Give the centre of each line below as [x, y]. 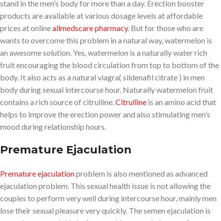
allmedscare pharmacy [90, 28]
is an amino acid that [181, 102]
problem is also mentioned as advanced [141, 173]
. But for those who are [166, 28]
